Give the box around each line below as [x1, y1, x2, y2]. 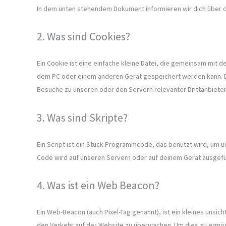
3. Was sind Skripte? [37, 110, 128, 125]
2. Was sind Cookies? [37, 29, 130, 44]
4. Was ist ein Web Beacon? [37, 178, 159, 193]
